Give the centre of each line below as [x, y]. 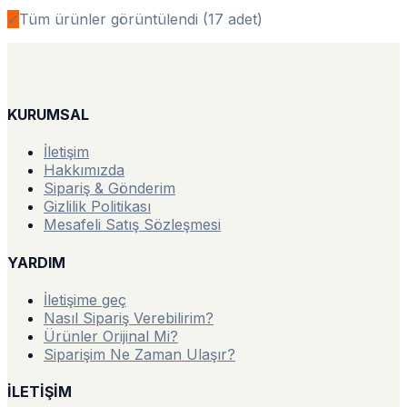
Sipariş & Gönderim [109, 189]
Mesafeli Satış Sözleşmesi [132, 225]
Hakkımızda [84, 170]
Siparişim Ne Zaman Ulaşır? [139, 354]
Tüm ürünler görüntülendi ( [114, 19]
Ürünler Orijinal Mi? [111, 336]
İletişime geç [85, 299]
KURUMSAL [48, 114]
